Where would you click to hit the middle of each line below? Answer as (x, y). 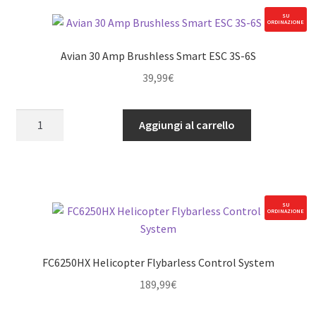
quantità (36, 259)
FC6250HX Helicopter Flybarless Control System (158, 263)
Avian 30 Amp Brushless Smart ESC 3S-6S (158, 56)
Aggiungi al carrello (187, 124)
